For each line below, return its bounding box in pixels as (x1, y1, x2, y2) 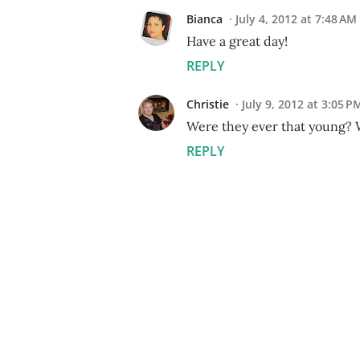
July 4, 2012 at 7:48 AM (235, 10, 357, 27)
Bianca (186, 10, 223, 27)
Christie (186, 96, 229, 112)
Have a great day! (186, 32, 288, 49)
